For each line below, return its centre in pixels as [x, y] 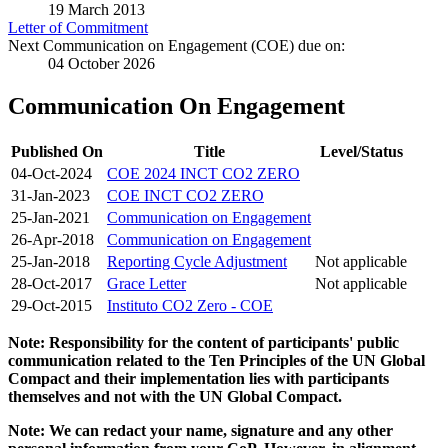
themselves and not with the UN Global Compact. [175, 397]
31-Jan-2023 [50, 196]
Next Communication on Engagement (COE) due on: [176, 46]
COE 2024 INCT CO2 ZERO [203, 174]
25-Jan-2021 [50, 218]
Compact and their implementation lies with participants [198, 379]
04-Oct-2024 [51, 174]
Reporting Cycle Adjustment [197, 262]
